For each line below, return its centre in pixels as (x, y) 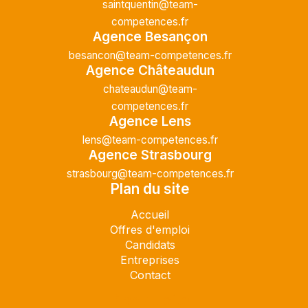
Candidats (150, 245)
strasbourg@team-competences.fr (150, 174)
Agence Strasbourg (150, 155)
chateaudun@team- (150, 89)
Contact (150, 275)
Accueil (150, 215)
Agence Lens (150, 121)
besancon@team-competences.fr (150, 56)
